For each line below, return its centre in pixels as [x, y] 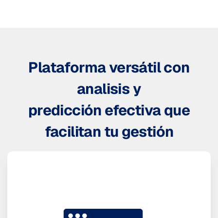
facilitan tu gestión [109, 131]
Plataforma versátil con [109, 67]
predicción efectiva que [109, 110]
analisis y [109, 89]
